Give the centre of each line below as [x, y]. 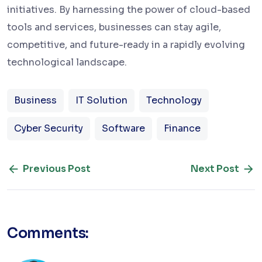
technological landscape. [67, 63]
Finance [182, 129]
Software [123, 129]
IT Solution [101, 101]
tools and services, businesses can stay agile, [114, 27]
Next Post [215, 169]
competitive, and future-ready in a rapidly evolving [126, 45]
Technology [174, 101]
